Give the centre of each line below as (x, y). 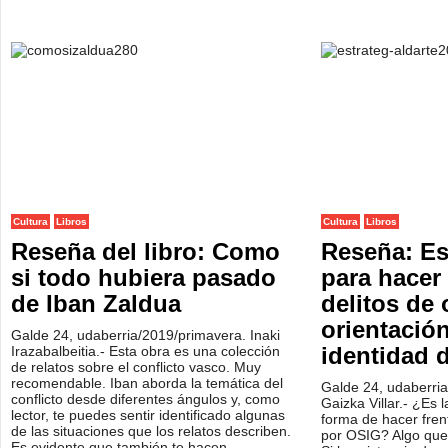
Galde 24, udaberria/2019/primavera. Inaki (145, 335)
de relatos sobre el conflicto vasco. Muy (136, 367)
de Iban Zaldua (96, 303)
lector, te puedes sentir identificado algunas (148, 415)
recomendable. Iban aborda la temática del (147, 383)
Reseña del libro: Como (145, 251)
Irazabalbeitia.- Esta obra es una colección (145, 351)
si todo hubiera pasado (143, 277)
